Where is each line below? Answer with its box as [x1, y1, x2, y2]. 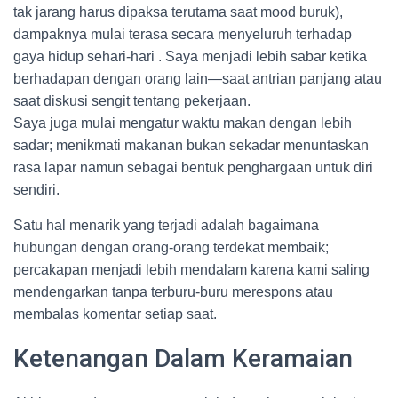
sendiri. [13, 182, 60, 197]
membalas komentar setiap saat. [13, 306, 217, 322]
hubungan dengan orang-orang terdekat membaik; [13, 240, 329, 255]
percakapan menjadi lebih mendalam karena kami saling [13, 262, 370, 277]
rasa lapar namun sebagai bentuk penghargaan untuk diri [13, 160, 373, 175]
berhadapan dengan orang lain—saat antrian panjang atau [13, 71, 382, 86]
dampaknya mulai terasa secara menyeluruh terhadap [13, 27, 352, 42]
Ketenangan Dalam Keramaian [13, 344, 353, 373]
